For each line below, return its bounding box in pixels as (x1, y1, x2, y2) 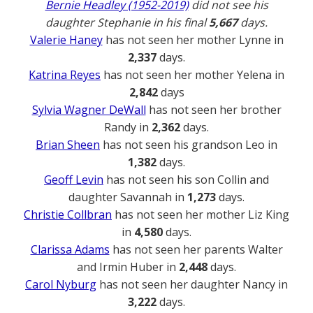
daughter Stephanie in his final (45, 15, 209, 30)
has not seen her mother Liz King (112, 207, 289, 222)
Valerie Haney (29, 32, 103, 48)
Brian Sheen (36, 137, 100, 152)
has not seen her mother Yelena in (101, 67, 284, 82)
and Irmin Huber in (77, 259, 179, 275)
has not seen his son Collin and (103, 172, 269, 187)
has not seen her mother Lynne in (102, 32, 284, 48)
